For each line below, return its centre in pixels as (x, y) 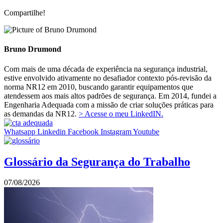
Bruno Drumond (33, 49)
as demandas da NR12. (41, 113)
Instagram (116, 131)
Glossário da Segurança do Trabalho (97, 162)
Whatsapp (20, 131)
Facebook (83, 131)
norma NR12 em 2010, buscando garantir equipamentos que (99, 87)
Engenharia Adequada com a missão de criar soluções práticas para (109, 105)
